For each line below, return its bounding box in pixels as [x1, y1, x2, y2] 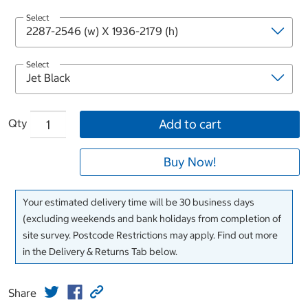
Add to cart [158, 116, 221, 133]
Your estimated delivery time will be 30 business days [23, 196, 254, 209]
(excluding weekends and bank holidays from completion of [23, 212, 281, 225]
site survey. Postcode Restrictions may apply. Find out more [23, 229, 278, 242]
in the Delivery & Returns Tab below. [23, 245, 177, 258]
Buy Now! [164, 154, 216, 170]
